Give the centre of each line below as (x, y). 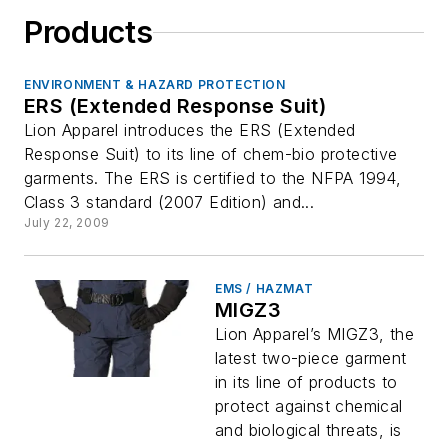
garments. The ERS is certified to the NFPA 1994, (213, 178)
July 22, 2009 (67, 222)
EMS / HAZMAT (264, 288)
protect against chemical (309, 406)
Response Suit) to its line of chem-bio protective (211, 154)
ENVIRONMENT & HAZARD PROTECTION (155, 84)
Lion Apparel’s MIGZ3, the (314, 334)
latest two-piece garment (311, 358)
